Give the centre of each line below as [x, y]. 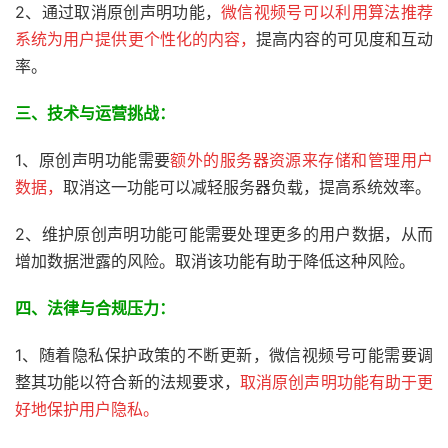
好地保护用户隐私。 [87, 409]
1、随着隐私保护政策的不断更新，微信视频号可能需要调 [224, 355]
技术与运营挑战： [111, 113]
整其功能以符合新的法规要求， [128, 382]
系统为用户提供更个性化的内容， [136, 39]
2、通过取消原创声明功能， [118, 12]
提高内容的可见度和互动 [345, 39]
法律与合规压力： [111, 308]
